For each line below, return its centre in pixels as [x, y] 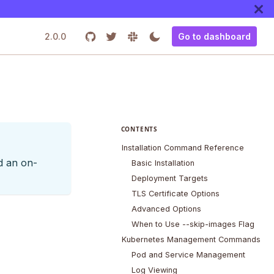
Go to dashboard [214, 36]
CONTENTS [139, 129]
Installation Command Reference [183, 148]
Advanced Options [166, 209]
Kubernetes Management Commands [191, 240]
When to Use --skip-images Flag [193, 224]
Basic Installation [163, 163]
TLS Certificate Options [175, 194]
